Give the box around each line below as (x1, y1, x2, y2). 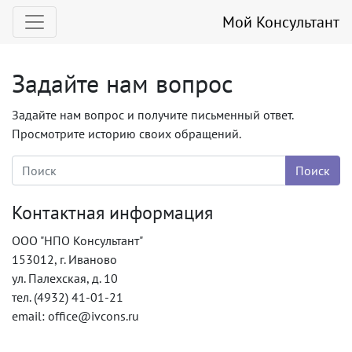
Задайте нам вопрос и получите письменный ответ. (12, 107, 293, 123)
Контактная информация (12, 200, 213, 225)
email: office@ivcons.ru (12, 308, 139, 324)
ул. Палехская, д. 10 (12, 270, 118, 286)
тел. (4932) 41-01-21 (12, 289, 123, 305)
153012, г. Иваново (12, 251, 117, 267)
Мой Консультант (222, 12, 339, 32)
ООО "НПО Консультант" (12, 233, 143, 248)
